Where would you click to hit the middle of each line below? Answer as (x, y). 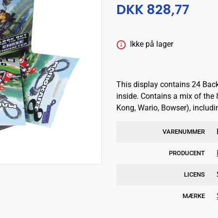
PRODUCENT (187, 153)
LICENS (194, 174)
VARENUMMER (184, 131)
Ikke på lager (151, 44)
